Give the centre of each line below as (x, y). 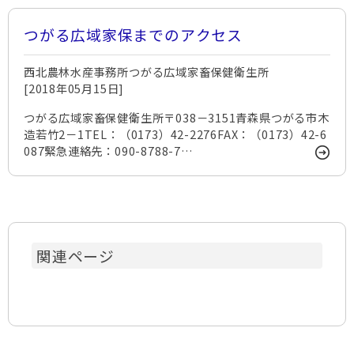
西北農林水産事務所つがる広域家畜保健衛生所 (147, 72)
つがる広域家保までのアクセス (133, 34)
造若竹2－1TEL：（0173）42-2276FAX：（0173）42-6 (176, 134)
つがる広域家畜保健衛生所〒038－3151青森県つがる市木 (177, 117)
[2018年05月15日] (74, 88)
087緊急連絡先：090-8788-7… (109, 151)
